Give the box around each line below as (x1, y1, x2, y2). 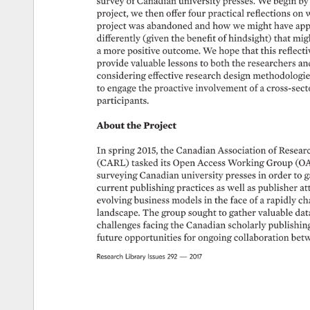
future (96, 232, 122, 243)
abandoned (146, 20, 193, 30)
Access (197, 157, 230, 167)
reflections (246, 8, 291, 18)
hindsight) (228, 33, 270, 43)
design (223, 70, 253, 80)
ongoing (197, 232, 232, 243)
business (134, 195, 173, 205)
